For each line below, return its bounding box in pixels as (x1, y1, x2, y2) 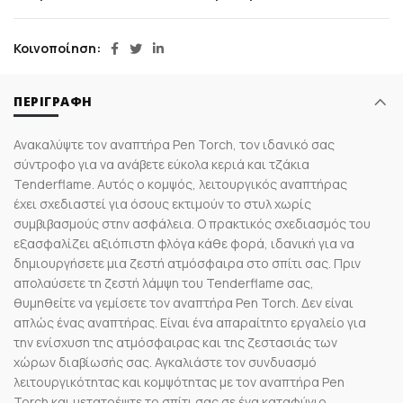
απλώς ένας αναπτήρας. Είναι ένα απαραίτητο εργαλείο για (13, 314, 366, 332)
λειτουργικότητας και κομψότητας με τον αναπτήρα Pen (13, 373, 345, 391)
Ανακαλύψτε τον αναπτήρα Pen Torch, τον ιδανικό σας (13, 136, 335, 154)
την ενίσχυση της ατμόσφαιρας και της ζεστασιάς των (13, 334, 337, 352)
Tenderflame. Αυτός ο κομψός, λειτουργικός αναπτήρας (13, 175, 347, 193)
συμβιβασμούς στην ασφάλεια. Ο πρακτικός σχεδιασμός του (13, 215, 371, 233)
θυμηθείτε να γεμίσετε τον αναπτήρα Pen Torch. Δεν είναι (13, 294, 354, 312)
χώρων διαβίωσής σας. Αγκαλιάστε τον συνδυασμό (13, 354, 317, 372)
